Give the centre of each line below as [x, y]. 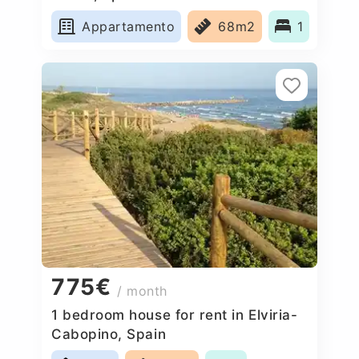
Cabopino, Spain [109, 334]
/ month [142, 291]
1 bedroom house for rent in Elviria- [175, 315]
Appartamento [129, 26]
